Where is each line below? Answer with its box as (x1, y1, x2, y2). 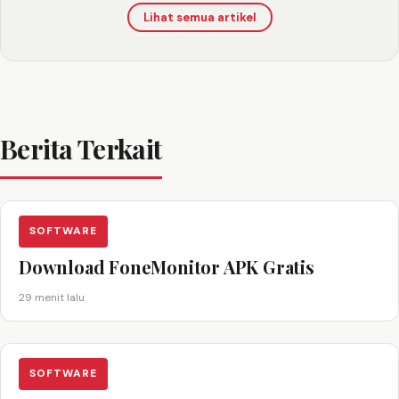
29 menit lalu (19, 289, 85, 305)
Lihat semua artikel (142, 9, 256, 25)
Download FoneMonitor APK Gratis (19, 254, 314, 279)
